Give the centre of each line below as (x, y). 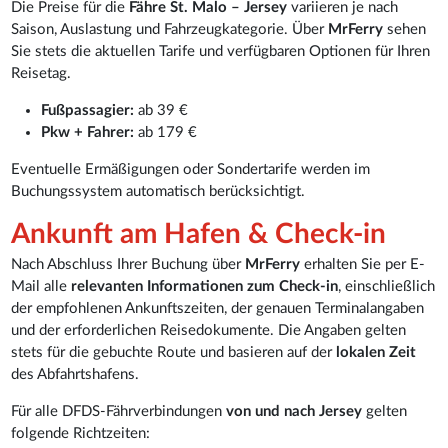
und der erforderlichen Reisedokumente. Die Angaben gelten (209, 330)
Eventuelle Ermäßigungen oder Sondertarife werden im (191, 169)
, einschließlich (387, 286)
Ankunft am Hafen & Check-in (199, 233)
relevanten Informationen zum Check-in (205, 286)
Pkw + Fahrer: (88, 132)
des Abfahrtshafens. (75, 374)
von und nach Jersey (294, 411)
